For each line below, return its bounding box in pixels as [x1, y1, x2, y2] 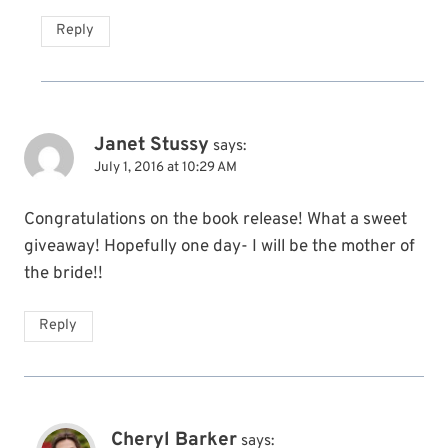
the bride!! [24, 262, 103, 285]
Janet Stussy [94, 132, 209, 157]
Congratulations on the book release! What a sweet [24, 208, 407, 231]
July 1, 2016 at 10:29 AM [94, 158, 237, 176]
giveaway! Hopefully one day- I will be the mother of [24, 235, 415, 258]
